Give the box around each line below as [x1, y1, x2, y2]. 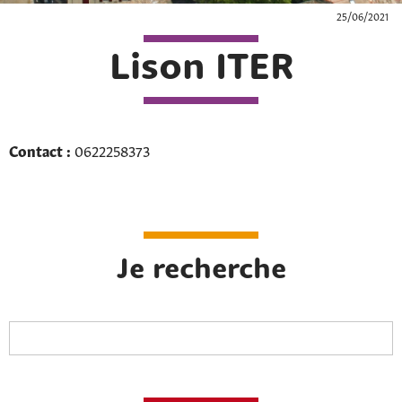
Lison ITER [109, 51, 293, 88]
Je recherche [116, 257, 286, 285]
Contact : [9, 140, 71, 160]
